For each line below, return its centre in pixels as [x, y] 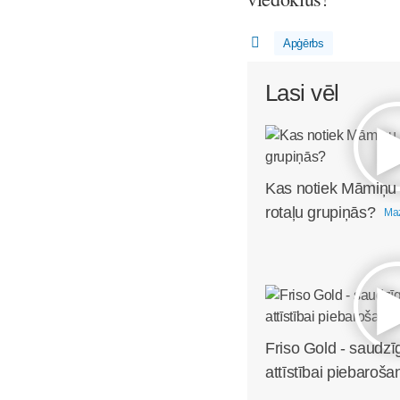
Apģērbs [303, 43]
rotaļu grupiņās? [321, 212]
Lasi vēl [302, 93]
